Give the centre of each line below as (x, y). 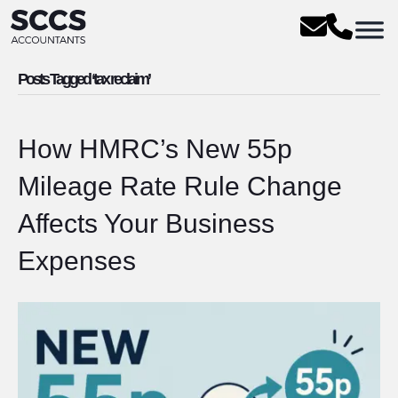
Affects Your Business (146, 223)
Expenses (77, 261)
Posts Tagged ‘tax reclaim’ (84, 79)
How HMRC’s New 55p (155, 149)
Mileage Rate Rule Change (180, 186)
